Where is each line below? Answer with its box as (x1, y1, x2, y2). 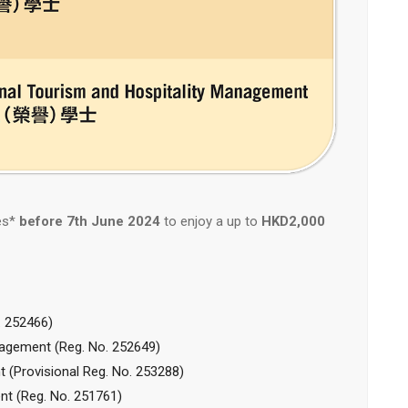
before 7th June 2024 (19, 212, 160, 229)
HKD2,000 (261, 212, 325, 229)
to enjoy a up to (160, 212, 261, 229)
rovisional (22, 362, 83, 380)
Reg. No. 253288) (83, 362, 184, 380)
